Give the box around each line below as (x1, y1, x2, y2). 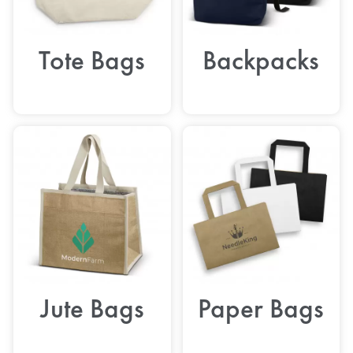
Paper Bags (198, 290, 325, 326)
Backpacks (203, 42, 320, 78)
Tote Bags (39, 42, 146, 78)
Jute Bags (39, 290, 144, 326)
